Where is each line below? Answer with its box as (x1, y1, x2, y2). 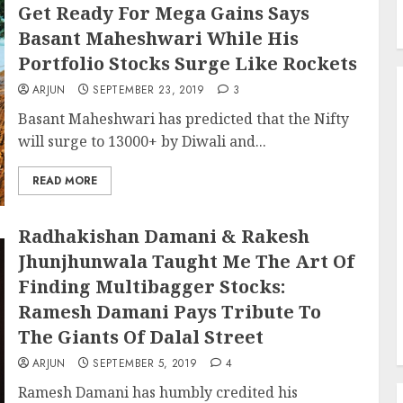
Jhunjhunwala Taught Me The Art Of (17, 249, 354, 273)
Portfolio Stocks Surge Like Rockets (17, 51, 357, 76)
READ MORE (31, 173, 97, 189)
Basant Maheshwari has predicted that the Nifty (17, 109, 349, 129)
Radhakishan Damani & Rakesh (17, 224, 309, 248)
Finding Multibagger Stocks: (17, 274, 285, 299)
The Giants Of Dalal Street (17, 325, 264, 349)
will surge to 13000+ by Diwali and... (17, 131, 266, 151)
